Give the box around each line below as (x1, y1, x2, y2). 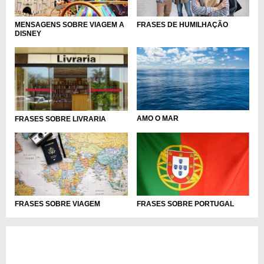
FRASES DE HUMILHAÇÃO (136, 20, 228, 29)
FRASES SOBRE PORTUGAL (136, 200, 234, 209)
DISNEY (15, 29, 41, 38)
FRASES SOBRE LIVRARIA (15, 114, 106, 123)
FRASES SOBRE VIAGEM (15, 200, 100, 209)
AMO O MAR (136, 114, 179, 123)
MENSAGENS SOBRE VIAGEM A (15, 20, 124, 29)
